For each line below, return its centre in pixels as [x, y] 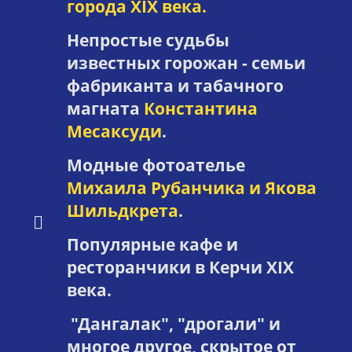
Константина [200, 108]
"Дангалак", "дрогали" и [173, 323]
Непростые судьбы [148, 40]
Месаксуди [114, 131]
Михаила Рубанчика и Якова [191, 187]
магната [105, 108]
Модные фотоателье [156, 165]
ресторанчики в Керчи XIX [180, 267]
